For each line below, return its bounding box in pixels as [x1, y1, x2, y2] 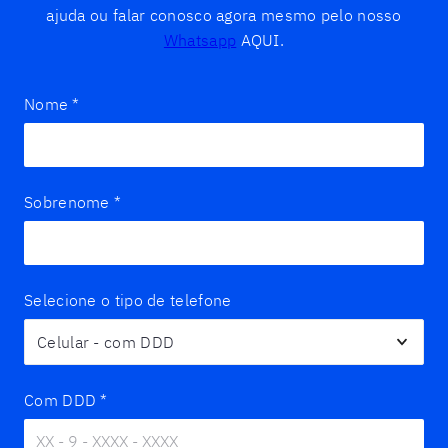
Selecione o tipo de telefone [24, 290, 232, 310]
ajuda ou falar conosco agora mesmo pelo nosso [46, 5, 402, 25]
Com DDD [24, 390, 97, 410]
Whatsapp [163, 30, 237, 50]
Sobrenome [24, 192, 110, 212]
